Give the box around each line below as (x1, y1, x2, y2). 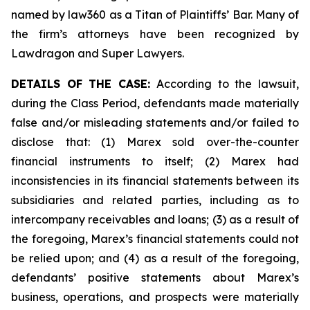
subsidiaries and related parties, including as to (11, 193, 299, 207)
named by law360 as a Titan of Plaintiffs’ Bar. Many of (11, 8, 299, 21)
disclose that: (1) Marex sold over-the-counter (11, 135, 299, 149)
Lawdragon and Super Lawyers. (11, 46, 184, 60)
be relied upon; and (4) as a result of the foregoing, (11, 251, 299, 265)
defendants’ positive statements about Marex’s (11, 271, 299, 284)
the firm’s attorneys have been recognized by (11, 27, 299, 41)
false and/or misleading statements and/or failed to (11, 116, 299, 129)
